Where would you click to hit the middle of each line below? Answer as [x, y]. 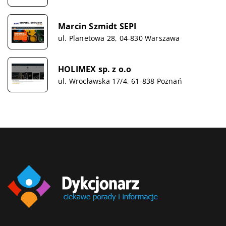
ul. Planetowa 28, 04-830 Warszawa [119, 38]
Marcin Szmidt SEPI [97, 26]
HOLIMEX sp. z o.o [95, 69]
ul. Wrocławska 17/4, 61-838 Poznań [120, 81]
